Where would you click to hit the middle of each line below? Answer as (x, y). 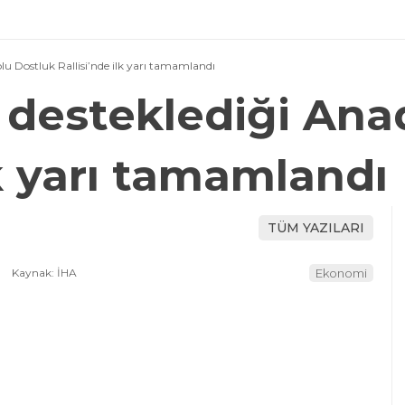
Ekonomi (341, 273)
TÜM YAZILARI (316, 227)
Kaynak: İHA (43, 273)
